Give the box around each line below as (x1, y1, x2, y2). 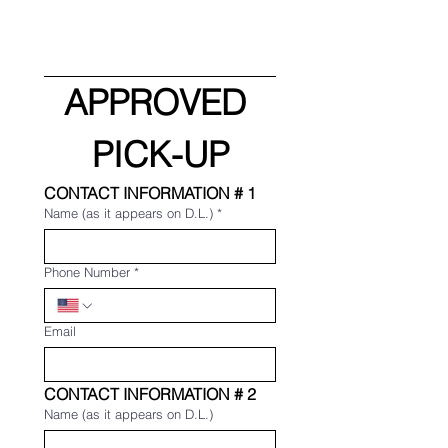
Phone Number (44, 264, 130, 280)
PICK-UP (91, 133, 229, 176)
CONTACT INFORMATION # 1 (44, 183, 256, 203)
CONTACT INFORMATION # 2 (44, 384, 256, 404)
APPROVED (64, 81, 246, 124)
